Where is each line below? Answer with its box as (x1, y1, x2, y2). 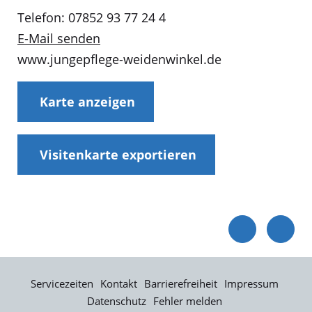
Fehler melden (153, 293, 222, 308)
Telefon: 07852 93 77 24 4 (17, 9, 166, 26)
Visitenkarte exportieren (39, 146, 196, 164)
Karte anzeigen (39, 93, 135, 111)
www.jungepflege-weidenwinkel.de (17, 50, 221, 68)
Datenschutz (86, 293, 146, 308)
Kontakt (100, 276, 137, 290)
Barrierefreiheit (143, 276, 217, 290)
